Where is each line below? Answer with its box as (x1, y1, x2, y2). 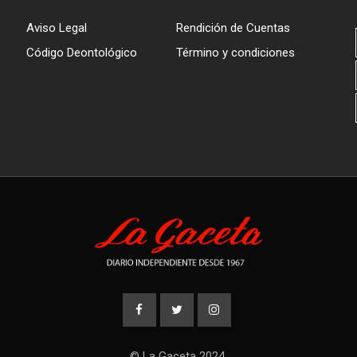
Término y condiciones (176, 45, 296, 60)
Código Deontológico (26, 45, 138, 60)
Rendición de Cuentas (176, 21, 291, 35)
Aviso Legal (26, 21, 88, 35)
